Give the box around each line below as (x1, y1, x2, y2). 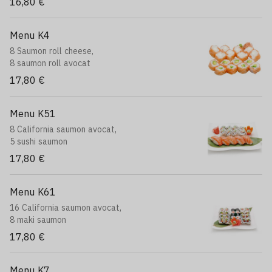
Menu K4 (10, 29, 50, 41)
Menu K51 (10, 107, 56, 120)
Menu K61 (10, 186, 56, 198)
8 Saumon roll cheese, (10, 46, 93, 56)
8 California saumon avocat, (10, 124, 117, 135)
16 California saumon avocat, (10, 202, 121, 213)
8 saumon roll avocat (10, 58, 90, 69)
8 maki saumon (10, 214, 66, 225)
